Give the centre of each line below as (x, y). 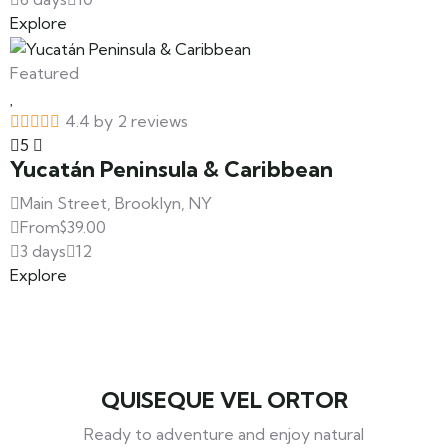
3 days (43, 250)
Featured (44, 72)
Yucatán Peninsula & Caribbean (171, 169)
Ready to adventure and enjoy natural (224, 433)
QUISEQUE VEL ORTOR (224, 400)
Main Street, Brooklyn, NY (116, 202)
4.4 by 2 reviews (126, 120)
